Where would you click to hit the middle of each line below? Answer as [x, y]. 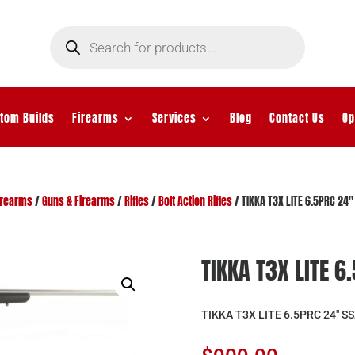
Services [174, 118]
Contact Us [297, 118]
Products [69, 30]
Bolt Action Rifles [195, 201]
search [65, 41]
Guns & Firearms [78, 201]
